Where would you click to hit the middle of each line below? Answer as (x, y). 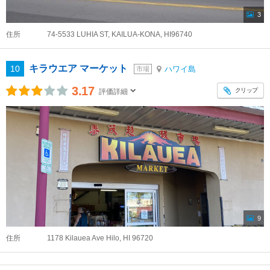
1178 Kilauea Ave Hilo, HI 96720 (100, 238)
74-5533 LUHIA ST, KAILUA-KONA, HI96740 (120, 34)
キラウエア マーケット (78, 68)
